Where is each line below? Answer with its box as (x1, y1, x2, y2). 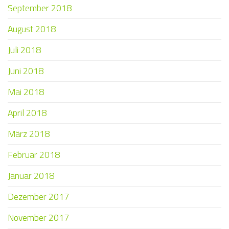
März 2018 (8, 127, 50, 141)
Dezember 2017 (8, 190, 69, 204)
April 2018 (8, 106, 47, 120)
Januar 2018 (8, 169, 54, 183)
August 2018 (8, 22, 56, 36)
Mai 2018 (8, 85, 44, 99)
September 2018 (8, 1, 72, 15)
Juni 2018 (8, 64, 43, 78)
